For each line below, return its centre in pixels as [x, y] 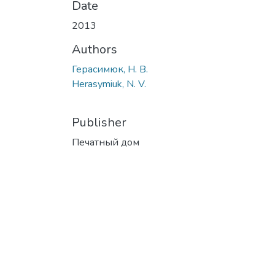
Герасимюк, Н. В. [110, 69]
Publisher [99, 122]
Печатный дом [106, 142]
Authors [95, 49]
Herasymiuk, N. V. [109, 84]
